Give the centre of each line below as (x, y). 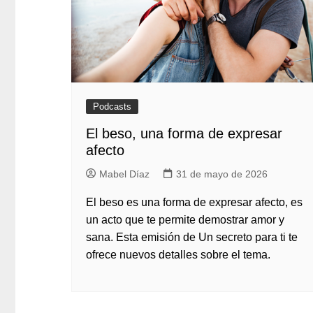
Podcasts (112, 107)
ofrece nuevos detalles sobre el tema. (178, 255)
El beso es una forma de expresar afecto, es (194, 202)
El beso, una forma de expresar (184, 133)
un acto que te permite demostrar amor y (185, 220)
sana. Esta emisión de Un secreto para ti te (192, 237)
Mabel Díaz (124, 174)
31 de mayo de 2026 (222, 174)
